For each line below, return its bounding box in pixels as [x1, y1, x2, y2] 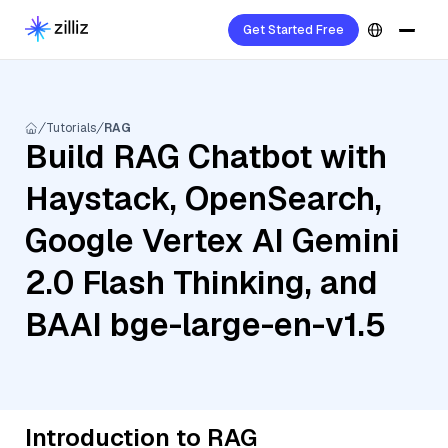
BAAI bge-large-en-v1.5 [25, 304, 386, 345]
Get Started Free [243, 22, 344, 38]
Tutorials [46, 120, 96, 136]
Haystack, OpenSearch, [25, 178, 382, 219]
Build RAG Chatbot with [25, 136, 387, 177]
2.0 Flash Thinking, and [25, 262, 378, 303]
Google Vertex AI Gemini [25, 220, 400, 261]
